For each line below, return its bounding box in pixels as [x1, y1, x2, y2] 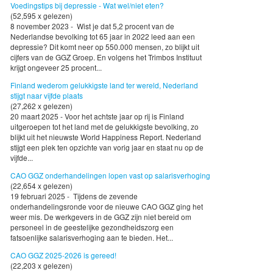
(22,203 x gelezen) [10, 260, 73, 271]
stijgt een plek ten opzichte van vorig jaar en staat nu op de [10, 142, 204, 153]
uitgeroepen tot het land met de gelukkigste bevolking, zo [10, 121, 199, 132]
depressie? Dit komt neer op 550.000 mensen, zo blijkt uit [10, 41, 199, 52]
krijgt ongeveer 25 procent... [10, 62, 102, 73]
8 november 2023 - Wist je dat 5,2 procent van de [10, 21, 174, 32]
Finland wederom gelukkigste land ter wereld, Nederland [10, 80, 198, 91]
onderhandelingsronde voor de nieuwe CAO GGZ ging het [10, 201, 203, 212]
